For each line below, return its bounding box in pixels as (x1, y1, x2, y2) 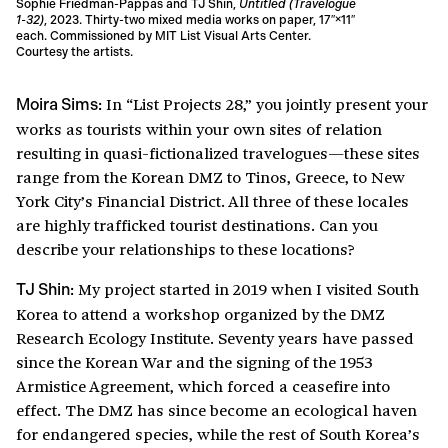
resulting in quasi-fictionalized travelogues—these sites (16, 141, 420, 165)
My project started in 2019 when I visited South (74, 277, 419, 301)
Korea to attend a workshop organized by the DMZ (16, 302, 385, 326)
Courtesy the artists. (16, 45, 133, 60)
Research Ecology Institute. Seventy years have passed (16, 326, 414, 350)
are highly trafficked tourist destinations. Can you (16, 213, 378, 237)
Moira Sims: (16, 95, 102, 115)
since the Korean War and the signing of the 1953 (16, 350, 373, 374)
